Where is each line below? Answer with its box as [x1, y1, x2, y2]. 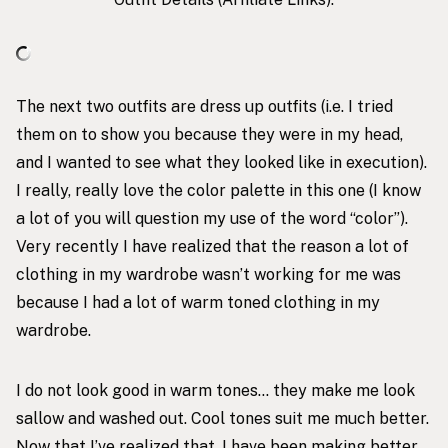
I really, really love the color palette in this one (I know [16, 180, 421, 200]
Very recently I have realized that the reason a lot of [16, 236, 409, 256]
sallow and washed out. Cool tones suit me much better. [16, 408, 429, 428]
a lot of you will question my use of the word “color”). [16, 208, 408, 228]
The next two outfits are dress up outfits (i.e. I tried [16, 96, 393, 116]
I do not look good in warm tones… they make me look [16, 380, 415, 400]
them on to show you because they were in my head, [16, 124, 403, 144]
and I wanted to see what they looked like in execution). [16, 152, 427, 172]
